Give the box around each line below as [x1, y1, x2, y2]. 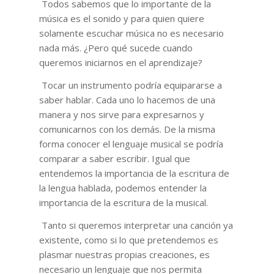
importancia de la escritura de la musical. [39, 196, 208, 209]
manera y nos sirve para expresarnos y [39, 108, 204, 120]
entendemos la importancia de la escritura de [39, 166, 229, 179]
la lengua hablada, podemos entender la [39, 181, 207, 194]
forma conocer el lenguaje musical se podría [39, 137, 223, 150]
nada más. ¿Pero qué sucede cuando [39, 42, 193, 54]
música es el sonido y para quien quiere [39, 12, 204, 25]
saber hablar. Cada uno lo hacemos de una [39, 93, 215, 106]
